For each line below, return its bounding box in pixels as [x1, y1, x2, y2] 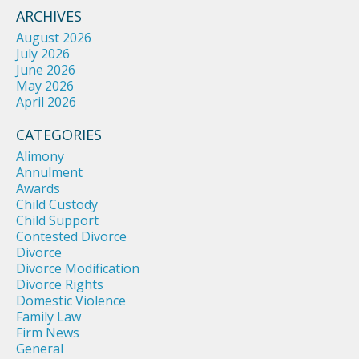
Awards [16, 179, 60, 198]
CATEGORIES [16, 125, 102, 145]
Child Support [16, 212, 99, 230]
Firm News [16, 324, 79, 342]
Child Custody [16, 196, 98, 214]
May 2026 [16, 77, 74, 95]
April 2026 [16, 93, 76, 111]
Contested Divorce [16, 228, 127, 246]
